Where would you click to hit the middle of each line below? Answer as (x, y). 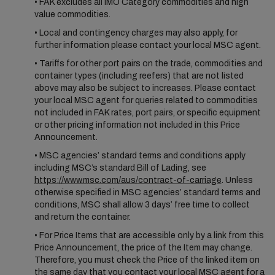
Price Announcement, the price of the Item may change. (143, 248)
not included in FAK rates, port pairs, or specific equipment (147, 113)
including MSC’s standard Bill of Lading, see (120, 168)
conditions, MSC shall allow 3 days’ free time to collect (142, 205)
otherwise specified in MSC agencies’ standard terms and (147, 192)
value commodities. (72, 14)
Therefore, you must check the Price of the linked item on (147, 260)
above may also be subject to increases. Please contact (145, 88)
